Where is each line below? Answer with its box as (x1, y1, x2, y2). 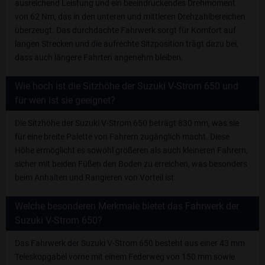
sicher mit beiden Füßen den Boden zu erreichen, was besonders (15, 159, 247, 169)
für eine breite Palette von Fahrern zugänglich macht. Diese (15, 132, 230, 142)
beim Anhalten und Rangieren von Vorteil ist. (15, 173, 176, 183)
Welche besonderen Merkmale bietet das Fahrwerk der (15, 201, 239, 212)
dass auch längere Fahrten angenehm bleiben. (15, 53, 183, 63)
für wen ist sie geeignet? (15, 95, 115, 106)
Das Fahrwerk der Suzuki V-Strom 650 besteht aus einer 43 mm (15, 238, 245, 248)
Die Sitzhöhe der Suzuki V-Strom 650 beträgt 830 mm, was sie (15, 118, 239, 128)
